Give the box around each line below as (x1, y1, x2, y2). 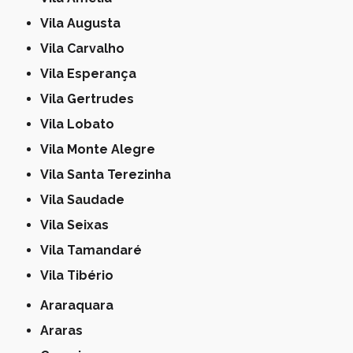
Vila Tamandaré (49, 243, 143, 258)
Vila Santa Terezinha (49, 167, 172, 183)
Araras (49, 323, 84, 339)
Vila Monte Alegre (49, 142, 156, 158)
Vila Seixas (49, 217, 110, 233)
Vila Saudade (49, 192, 125, 208)
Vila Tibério (49, 268, 114, 284)
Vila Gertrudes (49, 91, 135, 107)
